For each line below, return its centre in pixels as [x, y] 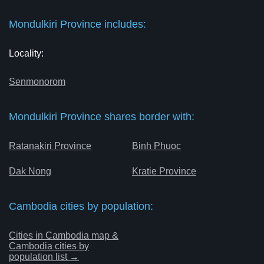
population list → [44, 257]
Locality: [26, 53]
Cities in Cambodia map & [64, 235]
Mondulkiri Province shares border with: [102, 117]
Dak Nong [30, 171]
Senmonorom [37, 82]
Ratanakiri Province [50, 146]
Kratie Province [164, 171]
